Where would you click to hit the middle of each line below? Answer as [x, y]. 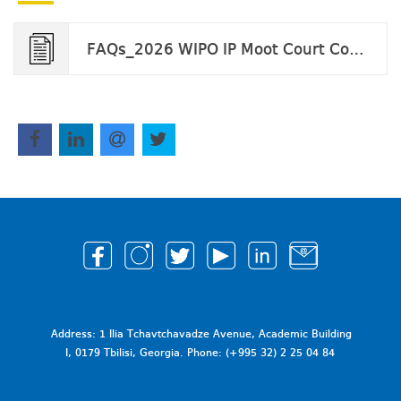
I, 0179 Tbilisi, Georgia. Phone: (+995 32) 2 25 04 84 [200, 354]
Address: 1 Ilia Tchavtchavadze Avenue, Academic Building [201, 335]
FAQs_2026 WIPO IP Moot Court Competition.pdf [357, 50]
